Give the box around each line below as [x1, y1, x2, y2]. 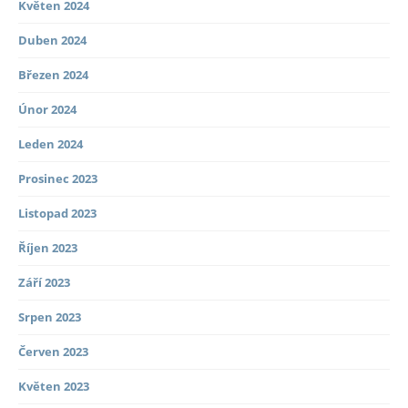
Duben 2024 [18, 32, 87, 49]
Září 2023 [18, 274, 70, 291]
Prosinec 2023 [18, 170, 97, 188]
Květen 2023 [18, 378, 89, 395]
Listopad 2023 [18, 205, 97, 222]
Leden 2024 [18, 136, 83, 153]
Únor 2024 [18, 101, 76, 118]
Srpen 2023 [18, 309, 81, 326]
